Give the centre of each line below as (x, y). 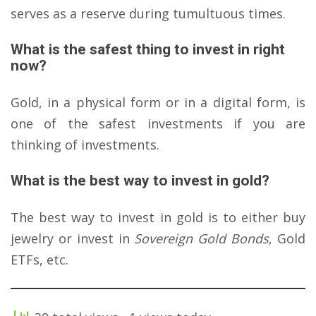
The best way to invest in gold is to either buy (158, 218)
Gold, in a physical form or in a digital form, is (158, 103)
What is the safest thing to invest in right (148, 50)
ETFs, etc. (39, 260)
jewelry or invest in (73, 239)
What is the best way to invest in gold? (140, 181)
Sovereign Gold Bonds (202, 239)
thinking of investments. (85, 145)
